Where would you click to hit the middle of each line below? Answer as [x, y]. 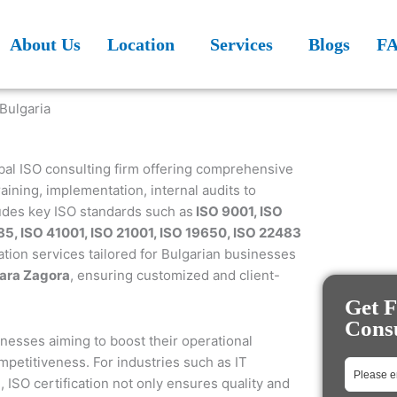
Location [140, 44]
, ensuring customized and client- [175, 275]
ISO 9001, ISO [238, 211]
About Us [45, 44]
